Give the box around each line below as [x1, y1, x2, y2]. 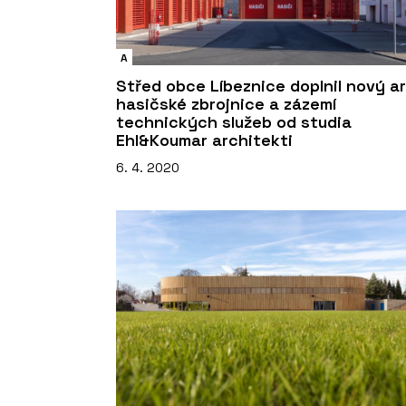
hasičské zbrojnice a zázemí [116, 92, 336, 114]
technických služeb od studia [116, 111, 352, 132]
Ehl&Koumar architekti [116, 129, 293, 150]
